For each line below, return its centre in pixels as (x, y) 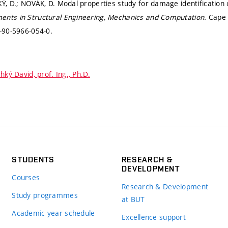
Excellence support (154, 217)
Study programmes (45, 195)
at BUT (133, 199)
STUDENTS (33, 159)
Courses (26, 177)
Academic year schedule (53, 213)
